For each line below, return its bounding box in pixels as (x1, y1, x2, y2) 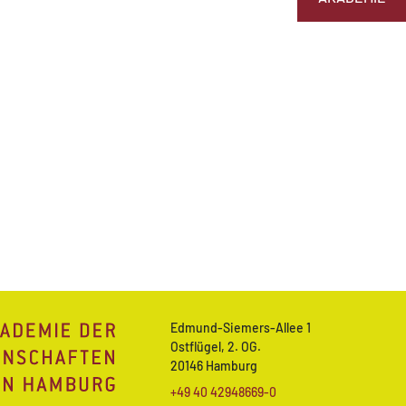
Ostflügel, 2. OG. (170, 339, 261, 355)
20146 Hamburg (170, 358, 257, 374)
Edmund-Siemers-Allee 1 (170, 320, 311, 336)
